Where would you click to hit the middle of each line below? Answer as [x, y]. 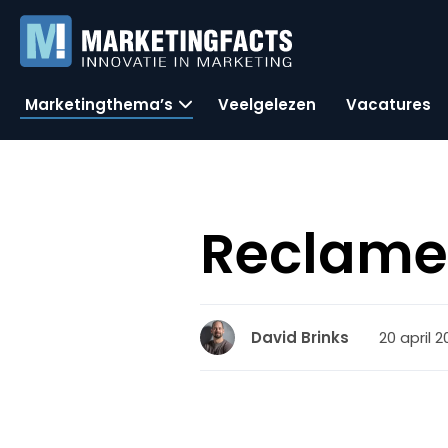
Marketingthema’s [99, 104]
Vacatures [388, 104]
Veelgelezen [267, 104]
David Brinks [300, 337]
